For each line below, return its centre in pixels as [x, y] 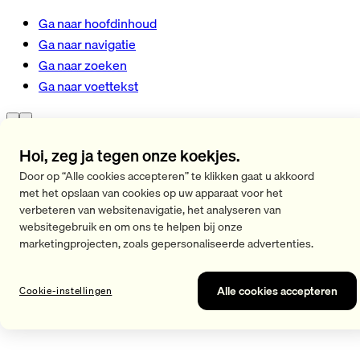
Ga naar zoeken [83, 65]
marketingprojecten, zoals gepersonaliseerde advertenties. [166, 243]
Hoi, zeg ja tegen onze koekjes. [130, 155]
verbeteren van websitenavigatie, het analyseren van [150, 209]
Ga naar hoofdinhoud [98, 23]
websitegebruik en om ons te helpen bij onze [131, 226]
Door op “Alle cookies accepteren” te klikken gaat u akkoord [167, 176]
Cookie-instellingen [66, 290]
